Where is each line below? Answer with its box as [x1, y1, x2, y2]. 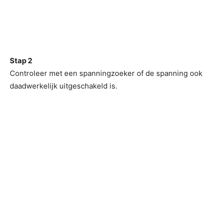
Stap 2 [10, 56, 32, 65]
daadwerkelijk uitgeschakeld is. [10, 81, 117, 91]
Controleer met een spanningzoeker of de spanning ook [10, 69, 202, 78]
